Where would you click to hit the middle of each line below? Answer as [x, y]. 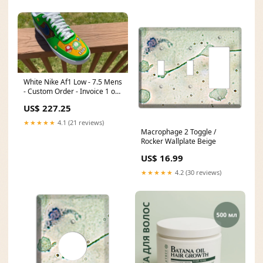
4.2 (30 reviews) [197, 172]
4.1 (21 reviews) [80, 122]
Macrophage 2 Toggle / [178, 132]
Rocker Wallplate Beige [178, 141]
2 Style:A [38, 100]
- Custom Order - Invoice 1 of [70, 91]
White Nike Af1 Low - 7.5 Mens [73, 82]
